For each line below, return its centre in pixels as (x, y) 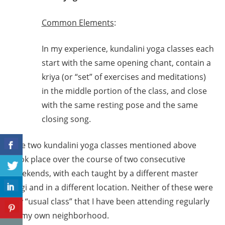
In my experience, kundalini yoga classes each (128, 49)
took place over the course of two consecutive (98, 159)
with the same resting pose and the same (120, 105)
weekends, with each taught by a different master (105, 174)
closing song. (66, 119)
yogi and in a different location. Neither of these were (112, 188)
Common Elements (78, 23)
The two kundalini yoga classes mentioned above (104, 145)
